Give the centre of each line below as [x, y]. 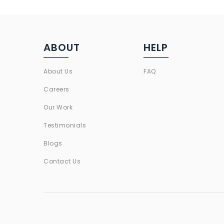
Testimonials [65, 125]
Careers [56, 89]
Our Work [58, 107]
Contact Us [62, 161]
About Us [58, 71]
